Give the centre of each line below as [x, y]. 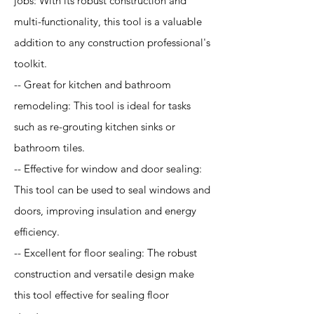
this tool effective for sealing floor [91, 295]
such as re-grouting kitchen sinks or [95, 127]
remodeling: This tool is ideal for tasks [102, 105]
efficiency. [37, 232]
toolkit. [30, 63]
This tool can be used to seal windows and [112, 190]
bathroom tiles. [49, 148]
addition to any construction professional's [112, 42]
